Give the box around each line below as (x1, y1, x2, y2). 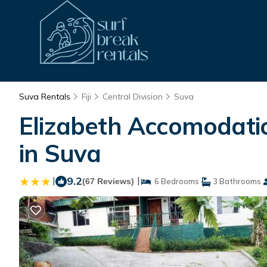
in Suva (19, 138, 101, 168)
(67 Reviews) (82, 176, 134, 186)
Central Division (103, 91, 163, 102)
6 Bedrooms (151, 176, 199, 186)
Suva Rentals (19, 91, 73, 102)
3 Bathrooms (211, 176, 261, 186)
